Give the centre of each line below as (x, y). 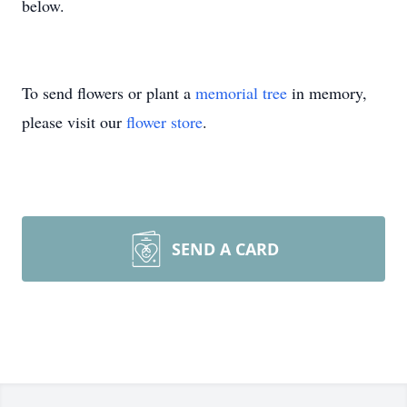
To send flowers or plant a (109, 93)
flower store (164, 122)
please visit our (74, 122)
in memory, (327, 93)
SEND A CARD (225, 249)
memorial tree (241, 93)
